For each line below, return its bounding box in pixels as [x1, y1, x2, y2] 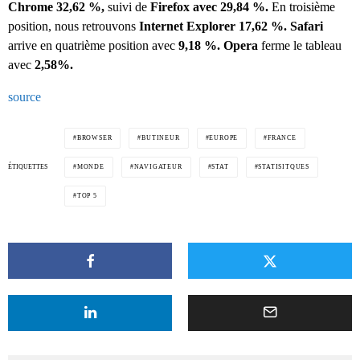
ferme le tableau [258, 39, 342, 53]
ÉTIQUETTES [8, 163, 47, 171]
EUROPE [209, 134, 239, 142]
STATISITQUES [258, 163, 310, 171]
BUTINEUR [141, 134, 180, 142]
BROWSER [76, 134, 112, 142]
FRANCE [268, 134, 297, 142]
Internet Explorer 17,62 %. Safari [136, 19, 323, 34]
